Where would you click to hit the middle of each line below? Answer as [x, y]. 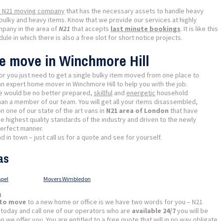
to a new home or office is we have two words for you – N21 [114, 202]
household [172, 93]
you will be [192, 211]
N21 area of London [137, 110]
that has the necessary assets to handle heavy [134, 11]
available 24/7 [154, 211]
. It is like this [199, 29]
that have [183, 110]
